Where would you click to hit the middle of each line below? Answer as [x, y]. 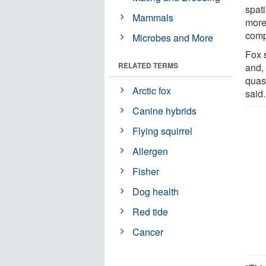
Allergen [151, 151]
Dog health [156, 191]
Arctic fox [152, 90]
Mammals [153, 17]
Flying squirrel [163, 131]
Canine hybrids [165, 110]
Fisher [146, 171]
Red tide [151, 211]
